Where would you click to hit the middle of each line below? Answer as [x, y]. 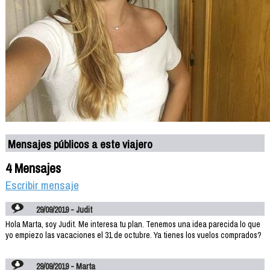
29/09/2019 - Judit [64, 209]
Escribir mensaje [42, 185]
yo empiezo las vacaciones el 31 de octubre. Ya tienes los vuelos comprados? [133, 235]
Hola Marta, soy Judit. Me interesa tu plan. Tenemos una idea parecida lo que [133, 224]
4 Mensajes [33, 168]
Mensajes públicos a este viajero [80, 144]
